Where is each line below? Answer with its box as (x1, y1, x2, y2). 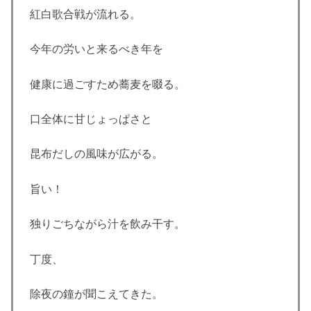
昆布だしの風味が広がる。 (30, 148, 163, 160)
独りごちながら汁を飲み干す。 (30, 218, 185, 230)
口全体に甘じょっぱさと (30, 113, 152, 126)
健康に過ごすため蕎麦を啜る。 (30, 78, 185, 90)
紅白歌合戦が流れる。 (30, 8, 141, 20)
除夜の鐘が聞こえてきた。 (30, 288, 163, 301)
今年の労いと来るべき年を (30, 43, 163, 56)
